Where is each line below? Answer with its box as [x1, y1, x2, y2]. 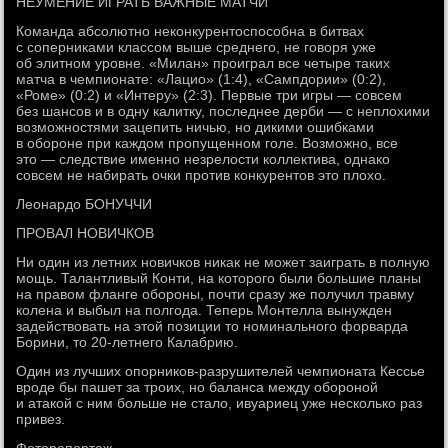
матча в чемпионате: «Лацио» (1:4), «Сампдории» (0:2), [16, 71, 387, 87]
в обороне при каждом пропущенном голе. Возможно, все [16, 135, 399, 151]
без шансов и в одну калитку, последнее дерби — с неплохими [16, 103, 431, 119]
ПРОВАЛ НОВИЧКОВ [16, 225, 155, 241]
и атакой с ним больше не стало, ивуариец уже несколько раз [16, 395, 423, 411]
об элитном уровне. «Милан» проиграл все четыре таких [16, 55, 391, 71]
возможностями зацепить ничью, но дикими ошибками [16, 119, 375, 135]
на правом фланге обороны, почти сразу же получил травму [16, 286, 415, 302]
